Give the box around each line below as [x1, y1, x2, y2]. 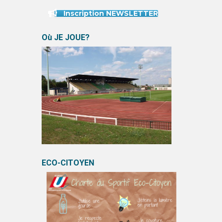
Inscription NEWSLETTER [63, 8, 159, 18]
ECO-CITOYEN [41, 158, 94, 167]
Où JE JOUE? [41, 32, 90, 42]
